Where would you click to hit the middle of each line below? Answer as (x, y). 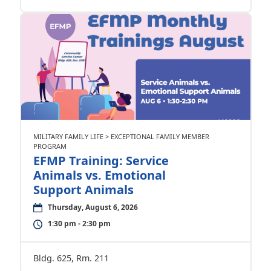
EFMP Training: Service (101, 161)
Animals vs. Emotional (99, 175)
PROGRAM (50, 146)
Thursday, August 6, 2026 (93, 207)
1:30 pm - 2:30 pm (79, 224)
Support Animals (83, 190)
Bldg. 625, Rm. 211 (71, 258)
